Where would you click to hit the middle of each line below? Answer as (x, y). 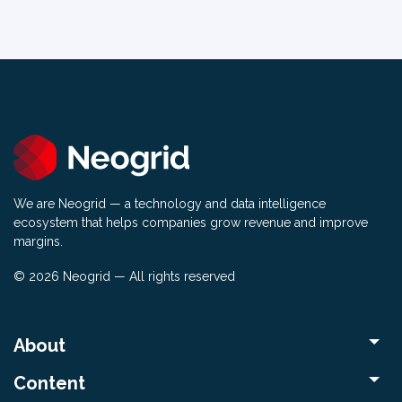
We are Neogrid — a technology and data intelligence (170, 203)
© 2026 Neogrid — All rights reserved (124, 276)
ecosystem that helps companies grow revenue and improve (191, 222)
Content (49, 383)
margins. (38, 241)
